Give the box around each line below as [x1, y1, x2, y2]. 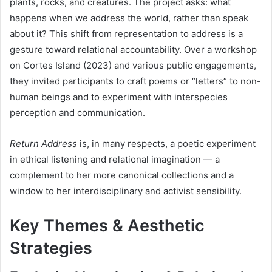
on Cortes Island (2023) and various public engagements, [10, 59, 256, 71]
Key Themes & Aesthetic [10, 215, 205, 236]
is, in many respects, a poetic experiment [77, 137, 256, 149]
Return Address [10, 137, 77, 149]
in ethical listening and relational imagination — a [10, 153, 220, 165]
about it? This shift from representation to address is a [10, 27, 243, 39]
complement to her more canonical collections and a [10, 169, 234, 181]
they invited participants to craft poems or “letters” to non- [10, 75, 261, 87]
